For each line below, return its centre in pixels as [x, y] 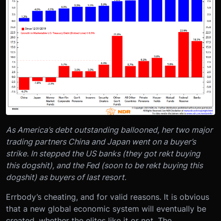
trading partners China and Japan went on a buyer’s [101, 141]
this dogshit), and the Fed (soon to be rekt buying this [104, 165]
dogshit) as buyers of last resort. [66, 177]
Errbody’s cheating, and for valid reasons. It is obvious [108, 197]
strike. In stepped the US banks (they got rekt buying [103, 153]
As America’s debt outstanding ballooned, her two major [109, 129]
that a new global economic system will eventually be [106, 208]
